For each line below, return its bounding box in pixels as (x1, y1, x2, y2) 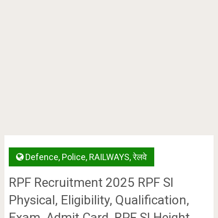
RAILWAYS (89, 152, 129, 162)
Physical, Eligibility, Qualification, (8, 193, 189, 207)
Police (61, 152, 86, 162)
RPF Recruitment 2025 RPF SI (8, 175, 174, 190)
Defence (25, 152, 58, 162)
